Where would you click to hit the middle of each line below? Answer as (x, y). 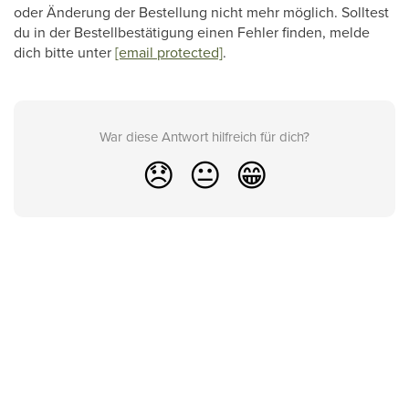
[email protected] (169, 52)
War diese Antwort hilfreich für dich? (204, 136)
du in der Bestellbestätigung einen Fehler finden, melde (192, 32)
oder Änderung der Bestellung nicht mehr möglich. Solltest (201, 12)
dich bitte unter (64, 52)
